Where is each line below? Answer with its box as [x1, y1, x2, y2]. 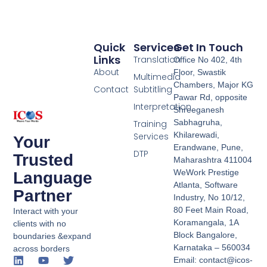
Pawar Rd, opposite [173, 92, 248, 102]
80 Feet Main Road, [173, 204, 249, 215]
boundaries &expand [13, 231, 92, 241]
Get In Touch [173, 39, 244, 55]
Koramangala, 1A [173, 217, 239, 227]
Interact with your [13, 206, 79, 216]
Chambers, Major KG [173, 79, 254, 89]
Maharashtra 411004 [173, 154, 253, 164]
